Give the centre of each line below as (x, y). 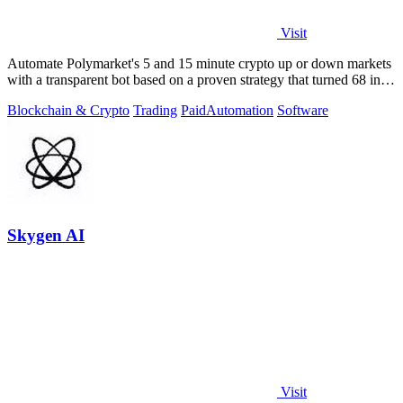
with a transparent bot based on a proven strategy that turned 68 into (199, 79)
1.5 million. (40, 95)
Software (303, 110)
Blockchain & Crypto (68, 110)
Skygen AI (46, 235)
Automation (240, 110)
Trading (155, 110)
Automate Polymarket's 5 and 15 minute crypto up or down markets (199, 63)
